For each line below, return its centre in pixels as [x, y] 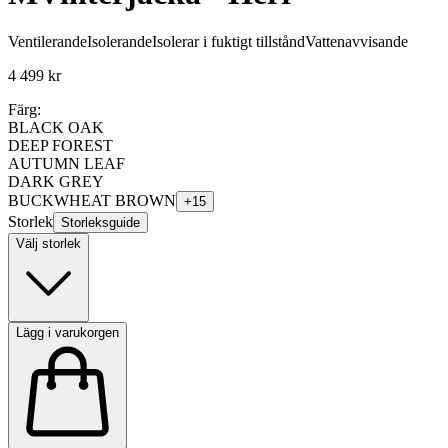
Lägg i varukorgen [67, 333]
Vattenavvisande [356, 42]
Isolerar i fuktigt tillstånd [228, 42]
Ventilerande [47, 42]
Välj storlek [48, 244]
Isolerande [119, 42]
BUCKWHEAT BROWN [92, 201]
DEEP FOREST [60, 146]
